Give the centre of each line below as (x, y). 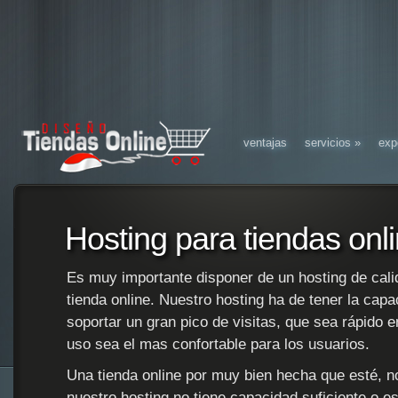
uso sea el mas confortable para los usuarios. (218, 344)
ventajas (265, 143)
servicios (328, 143)
